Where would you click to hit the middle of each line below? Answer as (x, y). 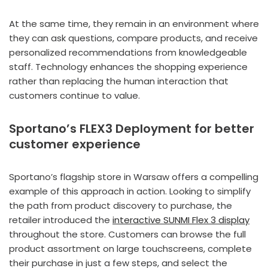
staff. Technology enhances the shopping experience (128, 67)
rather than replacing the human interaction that (119, 81)
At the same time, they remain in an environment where (134, 24)
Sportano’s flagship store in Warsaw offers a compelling (134, 177)
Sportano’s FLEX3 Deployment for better (132, 129)
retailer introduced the (61, 220)
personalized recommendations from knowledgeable (128, 52)
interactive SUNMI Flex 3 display (181, 220)
